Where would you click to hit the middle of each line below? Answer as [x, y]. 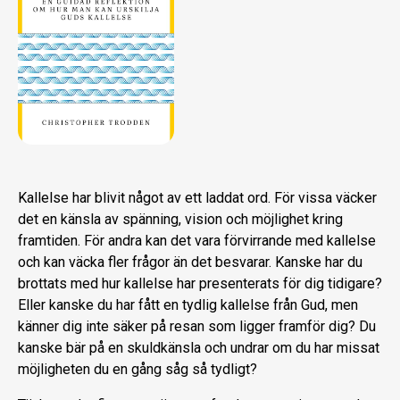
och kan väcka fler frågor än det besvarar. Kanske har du [190, 262]
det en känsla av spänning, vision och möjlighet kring [180, 220]
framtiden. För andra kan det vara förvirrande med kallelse [197, 241]
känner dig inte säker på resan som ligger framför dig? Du [197, 327]
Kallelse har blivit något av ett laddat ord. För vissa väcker [197, 198]
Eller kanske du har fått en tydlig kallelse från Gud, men [188, 305]
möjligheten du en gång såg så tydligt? [137, 370]
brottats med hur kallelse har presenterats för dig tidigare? [200, 284]
